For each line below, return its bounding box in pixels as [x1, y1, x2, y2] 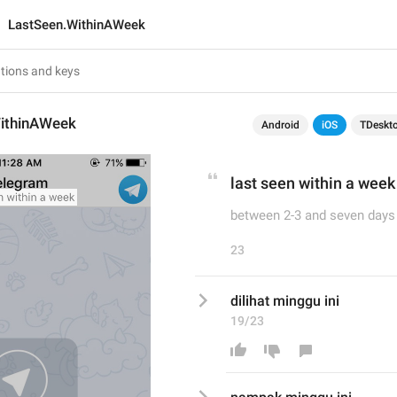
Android [261, 119, 300, 131]
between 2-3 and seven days [230, 207, 395, 223]
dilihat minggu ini [230, 292, 343, 309]
